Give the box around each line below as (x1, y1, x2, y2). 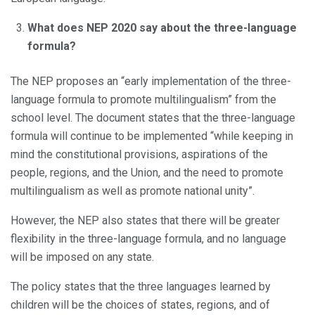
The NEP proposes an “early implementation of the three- (11, 74, 291, 88)
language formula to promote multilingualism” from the (11, 92, 276, 106)
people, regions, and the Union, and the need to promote (11, 165, 283, 179)
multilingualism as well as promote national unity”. (11, 184, 255, 198)
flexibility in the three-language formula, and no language (11, 231, 286, 245)
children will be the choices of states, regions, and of (11, 297, 270, 311)
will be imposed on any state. (11, 250, 154, 264)
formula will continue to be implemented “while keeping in (11, 129, 293, 143)
